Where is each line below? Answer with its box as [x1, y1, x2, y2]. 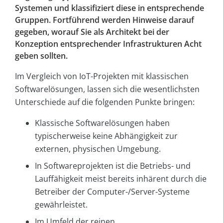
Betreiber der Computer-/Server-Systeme [35, 186, 190, 198]
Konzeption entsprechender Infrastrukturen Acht [15, 38, 202, 50]
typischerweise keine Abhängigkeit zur [35, 130, 178, 142]
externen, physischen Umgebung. [35, 143, 161, 155]
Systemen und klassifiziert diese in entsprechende [15, 2, 204, 14]
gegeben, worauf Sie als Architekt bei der [15, 26, 169, 38]
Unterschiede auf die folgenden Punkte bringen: [15, 97, 195, 108]
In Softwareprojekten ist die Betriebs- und [35, 160, 191, 172]
